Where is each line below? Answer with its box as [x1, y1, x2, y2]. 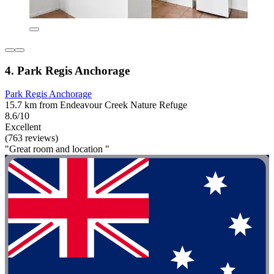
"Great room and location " [5, 144, 109, 155]
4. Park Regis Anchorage [5, 64, 130, 77]
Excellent [5, 122, 41, 133]
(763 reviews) [5, 133, 58, 144]
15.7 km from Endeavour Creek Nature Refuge [5, 100, 187, 111]
